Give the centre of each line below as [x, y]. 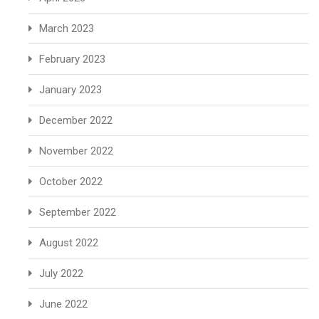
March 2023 [67, 28]
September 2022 [78, 212]
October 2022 [71, 182]
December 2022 [76, 120]
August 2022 [69, 243]
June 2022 [63, 304]
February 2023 [72, 59]
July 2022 [61, 273]
